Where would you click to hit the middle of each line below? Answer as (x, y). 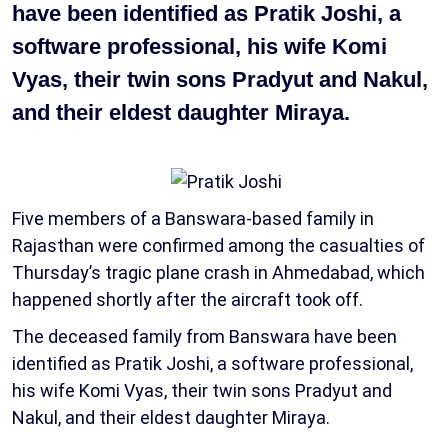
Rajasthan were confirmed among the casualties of (218, 245)
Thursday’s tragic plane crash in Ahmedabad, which (218, 272)
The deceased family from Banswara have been (204, 336)
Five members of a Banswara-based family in (193, 218)
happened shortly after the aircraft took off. (187, 299)
